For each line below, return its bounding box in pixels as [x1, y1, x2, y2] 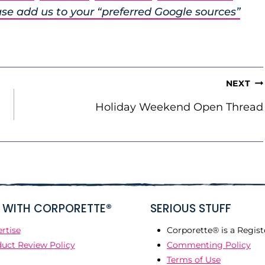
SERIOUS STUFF [150, 201, 231, 216]
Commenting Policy [167, 239, 251, 250]
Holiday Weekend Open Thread [95, 101, 264, 114]
